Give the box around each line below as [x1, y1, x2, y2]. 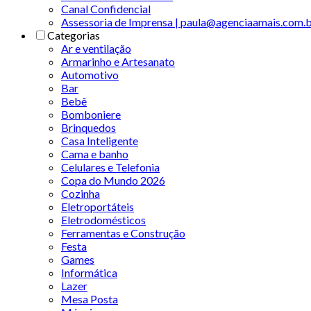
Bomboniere [61, 107, 121, 121]
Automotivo [61, 67, 119, 81]
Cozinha [61, 186, 100, 200]
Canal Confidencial [61, 1, 151, 15]
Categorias [47, 28, 100, 42]
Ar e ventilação [61, 41, 131, 55]
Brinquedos [61, 120, 116, 134]
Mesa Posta [61, 292, 118, 305]
